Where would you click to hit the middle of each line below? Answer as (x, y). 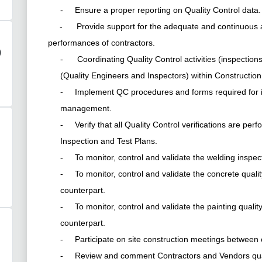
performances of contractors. (101, 42)
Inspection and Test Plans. (109, 141)
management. (86, 108)
